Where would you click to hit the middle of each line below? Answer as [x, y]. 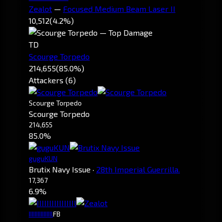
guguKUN [43, 158]
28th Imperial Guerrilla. [138, 169]
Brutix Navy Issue [60, 169]
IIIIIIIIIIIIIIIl [41, 214]
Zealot [40, 8]
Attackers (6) [52, 80]
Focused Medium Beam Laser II [119, 8]
